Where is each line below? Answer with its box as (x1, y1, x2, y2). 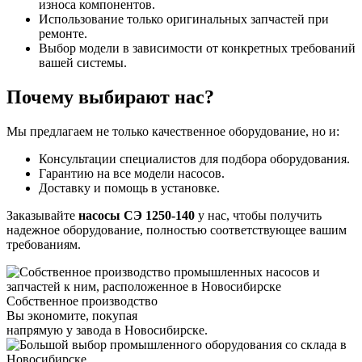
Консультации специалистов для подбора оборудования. (39, 151, 350, 166)
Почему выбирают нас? (6, 86, 214, 107)
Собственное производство (6, 293, 158, 308)
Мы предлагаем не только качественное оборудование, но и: (6, 124, 339, 138)
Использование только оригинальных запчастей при (39, 11, 329, 26)
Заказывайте (6, 208, 78, 222)
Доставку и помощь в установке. (39, 180, 220, 195)
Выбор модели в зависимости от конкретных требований (39, 40, 356, 55)
